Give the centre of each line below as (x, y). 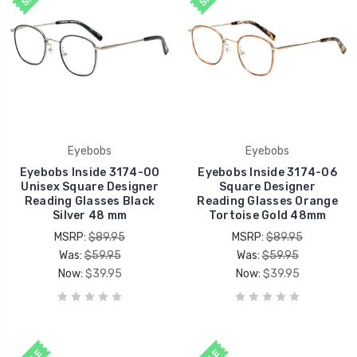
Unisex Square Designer (90, 186)
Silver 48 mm (90, 215)
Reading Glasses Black (90, 201)
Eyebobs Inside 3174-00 (90, 172)
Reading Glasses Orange (267, 201)
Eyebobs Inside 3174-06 (267, 172)
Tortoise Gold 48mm (267, 215)
